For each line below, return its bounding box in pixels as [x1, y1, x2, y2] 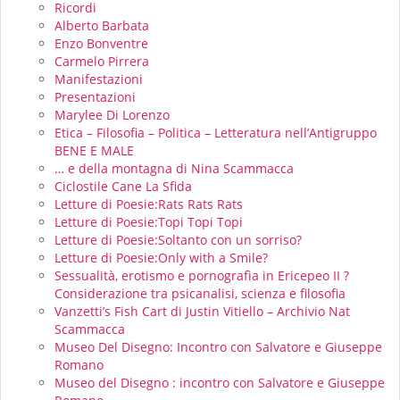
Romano [54, 355, 104, 373]
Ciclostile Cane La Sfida [54, 177, 192, 195]
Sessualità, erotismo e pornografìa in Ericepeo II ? [54, 266, 349, 284]
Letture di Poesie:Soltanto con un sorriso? [54, 230, 302, 248]
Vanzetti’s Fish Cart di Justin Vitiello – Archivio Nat [54, 302, 350, 320]
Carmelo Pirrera [54, 52, 149, 70]
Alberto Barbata [54, 16, 149, 34]
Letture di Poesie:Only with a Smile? [54, 248, 268, 266]
